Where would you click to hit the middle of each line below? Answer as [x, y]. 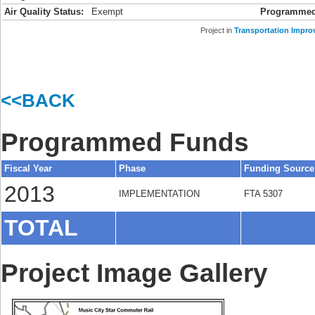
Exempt [107, 12]
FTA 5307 [263, 194]
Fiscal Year [28, 169]
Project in [217, 30]
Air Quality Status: [44, 12]
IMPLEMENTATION [159, 194]
